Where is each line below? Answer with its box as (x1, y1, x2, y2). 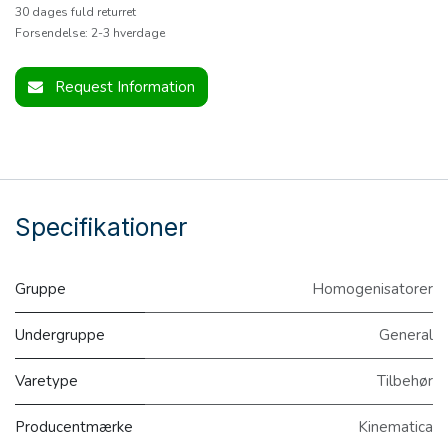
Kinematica (358, 417, 433, 438)
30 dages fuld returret (15, 4, 136, 21)
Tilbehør (377, 371, 433, 392)
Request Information (55, 77, 195, 98)
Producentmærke (15, 417, 133, 438)
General (379, 325, 433, 346)
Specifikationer (15, 212, 187, 243)
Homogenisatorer (312, 279, 433, 300)
